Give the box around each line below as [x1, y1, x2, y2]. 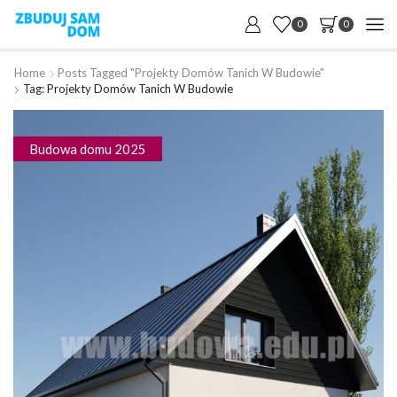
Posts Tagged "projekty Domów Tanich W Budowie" [58, 66, 324, 80]
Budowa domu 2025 [28, 140, 146, 157]
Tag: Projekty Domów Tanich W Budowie [23, 82, 233, 96]
